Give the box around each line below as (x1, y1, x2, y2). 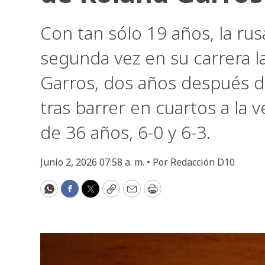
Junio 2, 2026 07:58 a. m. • (40, 156, 153, 169)
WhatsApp (48, 186, 102, 201)
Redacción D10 (170, 156, 235, 169)
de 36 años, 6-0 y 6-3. (40, 120, 211, 144)
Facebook (69, 186, 118, 201)
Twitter (89, 186, 128, 201)
